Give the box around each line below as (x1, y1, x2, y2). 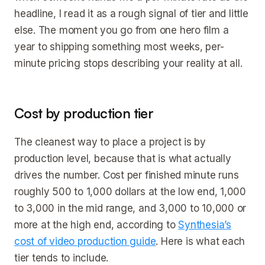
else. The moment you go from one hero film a (14, 24, 229, 36)
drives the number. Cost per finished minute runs (14, 169, 239, 181)
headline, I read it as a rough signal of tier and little (14, 8, 248, 20)
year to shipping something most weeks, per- (14, 41, 224, 53)
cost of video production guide (14, 235, 156, 247)
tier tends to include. (14, 252, 109, 264)
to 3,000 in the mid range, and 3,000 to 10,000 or (14, 202, 247, 214)
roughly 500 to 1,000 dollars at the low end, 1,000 (14, 186, 246, 198)
